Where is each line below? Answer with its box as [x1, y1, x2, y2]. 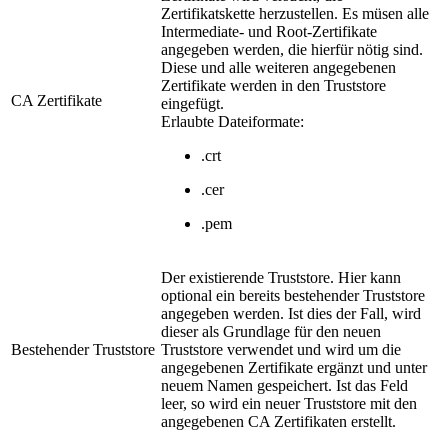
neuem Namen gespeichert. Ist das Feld [161, 377, 408, 395]
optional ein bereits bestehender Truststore [161, 287, 425, 305]
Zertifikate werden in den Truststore [161, 77, 386, 95]
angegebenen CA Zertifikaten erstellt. [161, 413, 396, 431]
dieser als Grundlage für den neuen [161, 323, 381, 341]
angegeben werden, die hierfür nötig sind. [161, 41, 423, 59]
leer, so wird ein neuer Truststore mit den [161, 395, 417, 413]
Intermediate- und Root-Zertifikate [161, 23, 377, 41]
